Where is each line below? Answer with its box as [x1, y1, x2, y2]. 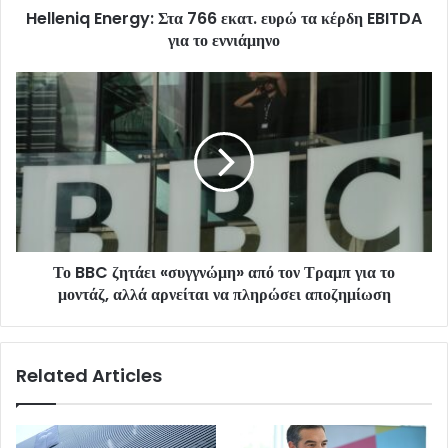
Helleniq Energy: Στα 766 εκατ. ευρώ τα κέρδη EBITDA [26, 7, 422, 31]
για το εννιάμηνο [168, 29, 280, 53]
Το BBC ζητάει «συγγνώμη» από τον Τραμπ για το [53, 261, 395, 285]
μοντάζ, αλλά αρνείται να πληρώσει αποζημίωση [57, 283, 391, 307]
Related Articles [16, 363, 162, 389]
